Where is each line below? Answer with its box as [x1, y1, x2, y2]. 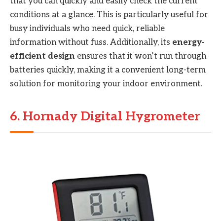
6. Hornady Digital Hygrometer [10, 109, 200, 125]
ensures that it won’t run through [75, 51, 206, 61]
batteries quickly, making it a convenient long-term [10, 65, 206, 75]
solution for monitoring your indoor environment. [10, 78, 202, 89]
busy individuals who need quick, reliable [10, 23, 165, 34]
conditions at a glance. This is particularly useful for [10, 9, 208, 20]
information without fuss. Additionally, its [10, 37, 172, 47]
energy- [172, 37, 205, 47]
